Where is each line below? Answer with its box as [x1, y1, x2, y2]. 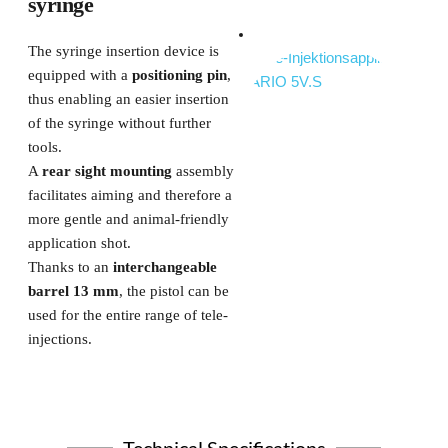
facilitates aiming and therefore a [27, 186, 232, 203]
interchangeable [108, 258, 217, 275]
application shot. [27, 234, 131, 251]
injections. [27, 330, 96, 347]
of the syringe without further [27, 114, 211, 131]
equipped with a [27, 66, 132, 83]
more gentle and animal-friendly [27, 210, 229, 227]
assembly [171, 162, 234, 179]
